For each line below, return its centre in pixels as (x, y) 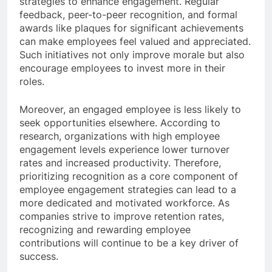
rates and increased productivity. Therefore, (120, 162)
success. (39, 256)
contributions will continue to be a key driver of (129, 243)
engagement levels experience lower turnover (124, 149)
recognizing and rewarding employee (105, 229)
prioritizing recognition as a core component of (129, 176)
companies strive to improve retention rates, (122, 216)
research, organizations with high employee (120, 136)
